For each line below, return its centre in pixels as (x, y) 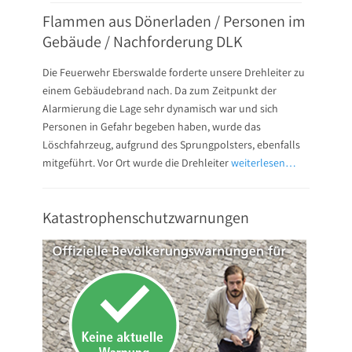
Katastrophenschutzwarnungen (146, 218)
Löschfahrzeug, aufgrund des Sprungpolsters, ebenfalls (171, 145)
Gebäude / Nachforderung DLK (142, 42)
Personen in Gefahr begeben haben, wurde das (152, 126)
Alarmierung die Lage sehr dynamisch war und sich (160, 108)
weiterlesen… (264, 163)
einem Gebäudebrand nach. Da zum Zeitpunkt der (159, 90)
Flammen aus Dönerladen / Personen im (174, 21)
